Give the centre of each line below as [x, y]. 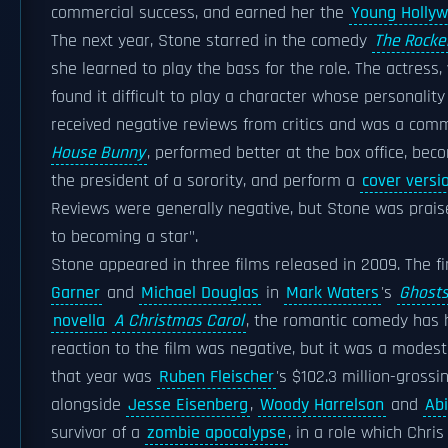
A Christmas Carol [179, 321]
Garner [75, 293]
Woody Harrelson [322, 405]
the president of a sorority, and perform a [205, 181]
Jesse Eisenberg [188, 405]
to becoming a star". [124, 237]
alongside [88, 405]
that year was [104, 377]
